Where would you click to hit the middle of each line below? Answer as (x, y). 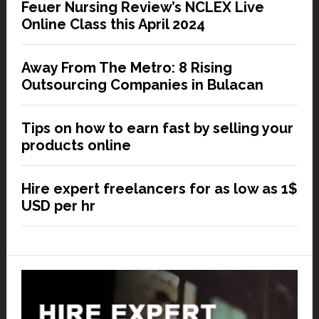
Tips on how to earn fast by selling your (157, 129)
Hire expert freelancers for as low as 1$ (159, 189)
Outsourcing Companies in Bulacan (142, 85)
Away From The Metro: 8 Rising (126, 68)
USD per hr (58, 206)
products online (76, 146)
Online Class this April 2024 (113, 25)
